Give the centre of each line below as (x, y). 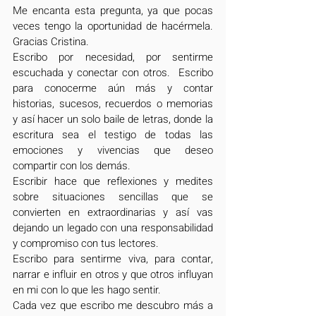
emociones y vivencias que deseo (113, 151)
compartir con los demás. (72, 166)
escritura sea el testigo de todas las (113, 135)
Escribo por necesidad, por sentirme (113, 57)
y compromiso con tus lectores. (86, 244)
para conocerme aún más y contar (113, 89)
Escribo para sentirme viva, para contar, (113, 259)
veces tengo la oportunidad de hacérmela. (113, 26)
